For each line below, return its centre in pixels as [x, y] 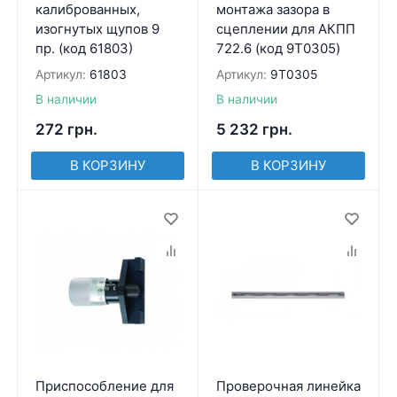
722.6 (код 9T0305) [278, 49]
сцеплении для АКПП [285, 29]
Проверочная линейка [288, 385]
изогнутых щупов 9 [97, 29]
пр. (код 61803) [84, 49]
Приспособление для [104, 385]
